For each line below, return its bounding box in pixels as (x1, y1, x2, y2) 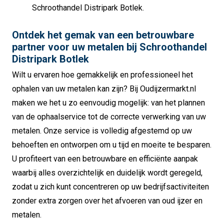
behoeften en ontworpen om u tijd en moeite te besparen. (12, 139, 211, 149)
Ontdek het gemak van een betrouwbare (12, 28, 194, 41)
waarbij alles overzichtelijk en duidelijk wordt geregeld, (12, 167, 202, 177)
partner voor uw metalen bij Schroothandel (12, 40, 207, 53)
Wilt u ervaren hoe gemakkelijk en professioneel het (12, 69, 193, 79)
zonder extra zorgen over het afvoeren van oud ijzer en (12, 195, 202, 205)
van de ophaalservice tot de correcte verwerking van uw (12, 111, 206, 121)
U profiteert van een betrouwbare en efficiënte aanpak (12, 153, 198, 163)
